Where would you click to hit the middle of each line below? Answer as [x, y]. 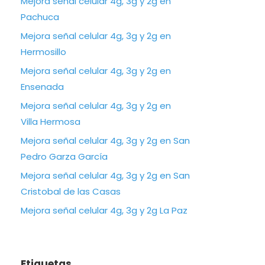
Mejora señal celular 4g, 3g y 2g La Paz [104, 210]
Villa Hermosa [51, 122]
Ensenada [42, 87]
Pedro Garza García [64, 156]
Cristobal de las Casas [71, 191]
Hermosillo [43, 52]
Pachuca [40, 17]
